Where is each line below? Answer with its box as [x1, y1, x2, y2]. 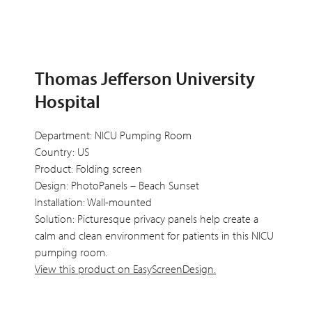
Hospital [35, 89, 100, 113]
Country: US [35, 144, 89, 159]
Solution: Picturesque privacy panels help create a [35, 211, 258, 226]
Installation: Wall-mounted [35, 194, 152, 209]
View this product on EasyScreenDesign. [35, 261, 216, 276]
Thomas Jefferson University [35, 66, 255, 90]
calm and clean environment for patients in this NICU [35, 228, 274, 242]
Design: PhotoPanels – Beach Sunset [35, 178, 199, 192]
